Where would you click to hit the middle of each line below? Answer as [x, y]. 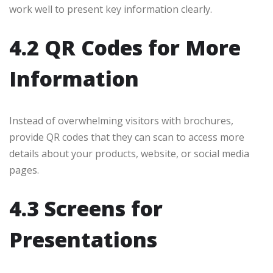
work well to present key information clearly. [111, 9]
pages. [24, 170]
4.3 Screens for [86, 209]
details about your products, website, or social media [129, 154]
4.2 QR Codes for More [125, 48]
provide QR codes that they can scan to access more [127, 137]
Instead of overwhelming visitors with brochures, [121, 121]
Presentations [83, 240]
